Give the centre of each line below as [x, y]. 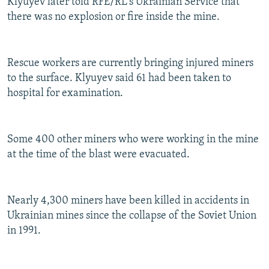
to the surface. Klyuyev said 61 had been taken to [119, 79]
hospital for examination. [65, 94]
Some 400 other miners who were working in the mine [133, 140]
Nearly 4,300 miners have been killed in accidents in [128, 201]
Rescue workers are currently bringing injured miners [130, 64]
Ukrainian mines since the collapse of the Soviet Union [132, 216]
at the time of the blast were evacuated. [98, 155]
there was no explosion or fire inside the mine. [113, 17]
